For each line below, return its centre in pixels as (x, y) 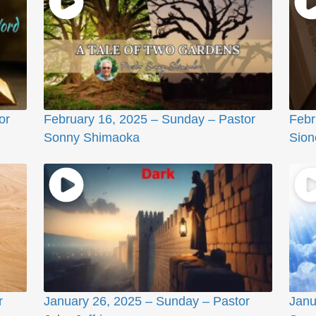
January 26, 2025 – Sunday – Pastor (146, 301)
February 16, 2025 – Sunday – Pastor (149, 119)
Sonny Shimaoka (91, 137)
